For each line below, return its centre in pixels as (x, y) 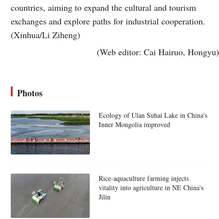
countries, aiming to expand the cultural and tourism (104, 7)
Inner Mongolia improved (134, 124)
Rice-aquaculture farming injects (143, 178)
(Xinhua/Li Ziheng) (46, 34)
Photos (30, 93)
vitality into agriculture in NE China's (151, 188)
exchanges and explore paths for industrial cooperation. (108, 21)
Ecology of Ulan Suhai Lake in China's (153, 115)
